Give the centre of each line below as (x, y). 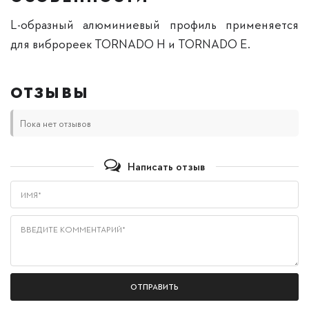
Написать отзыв (166, 166)
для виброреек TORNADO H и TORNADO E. (130, 43)
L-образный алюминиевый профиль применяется (154, 23)
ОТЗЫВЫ (50, 92)
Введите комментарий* (73, 230)
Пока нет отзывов (56, 123)
